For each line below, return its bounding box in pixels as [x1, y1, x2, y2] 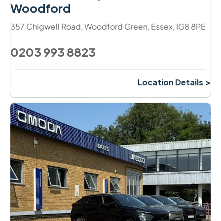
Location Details [138, 76, 203, 87]
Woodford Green [84, 21, 147, 32]
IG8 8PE [176, 21, 206, 32]
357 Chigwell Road [10, 21, 81, 32]
